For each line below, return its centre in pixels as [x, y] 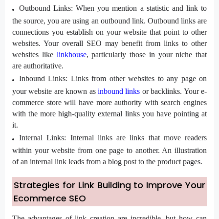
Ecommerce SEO [50, 198]
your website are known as [54, 91]
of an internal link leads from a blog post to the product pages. [107, 162]
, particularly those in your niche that [146, 55]
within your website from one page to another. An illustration [109, 151]
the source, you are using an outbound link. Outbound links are [109, 21]
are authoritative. [38, 66]
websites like [34, 55]
